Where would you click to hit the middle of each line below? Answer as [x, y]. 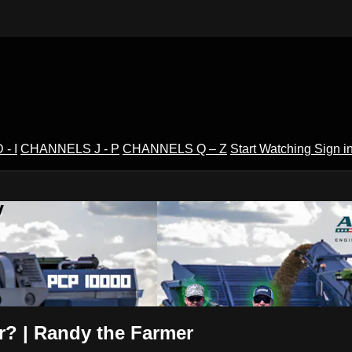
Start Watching [272, 148]
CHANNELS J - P [70, 148]
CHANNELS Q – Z [175, 148]
